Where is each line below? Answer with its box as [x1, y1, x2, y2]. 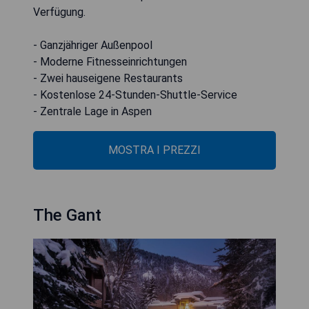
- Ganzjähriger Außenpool [33, 38, 152, 52]
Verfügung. [33, 5, 86, 19]
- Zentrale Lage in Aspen [33, 104, 152, 118]
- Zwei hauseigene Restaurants [33, 71, 183, 85]
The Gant [33, 205, 101, 225]
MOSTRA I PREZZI [108, 143, 201, 157]
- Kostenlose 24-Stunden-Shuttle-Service [33, 88, 237, 101]
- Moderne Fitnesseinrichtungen [33, 54, 187, 68]
